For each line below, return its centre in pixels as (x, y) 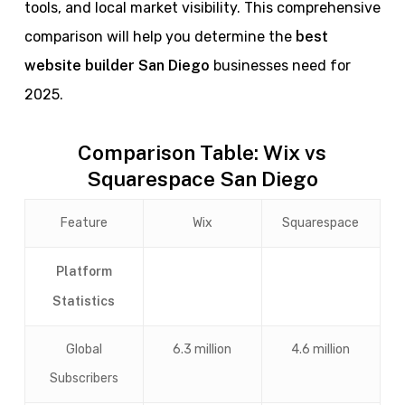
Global (84, 349)
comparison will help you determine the (160, 37)
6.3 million (202, 349)
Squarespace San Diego (202, 179)
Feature (84, 223)
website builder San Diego (117, 66)
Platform (84, 271)
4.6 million (321, 349)
